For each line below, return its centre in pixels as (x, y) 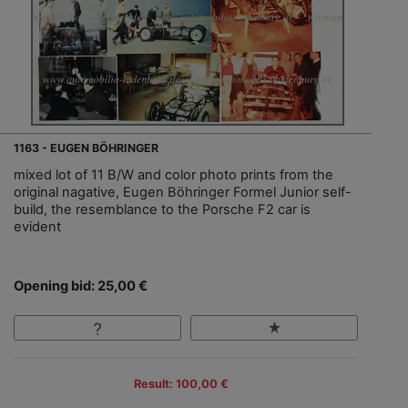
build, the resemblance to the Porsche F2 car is (162, 209)
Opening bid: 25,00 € (81, 286)
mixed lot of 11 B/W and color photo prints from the (173, 174)
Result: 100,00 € (181, 384)
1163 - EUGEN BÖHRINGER (86, 148)
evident (37, 226)
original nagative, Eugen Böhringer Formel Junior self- (183, 192)
